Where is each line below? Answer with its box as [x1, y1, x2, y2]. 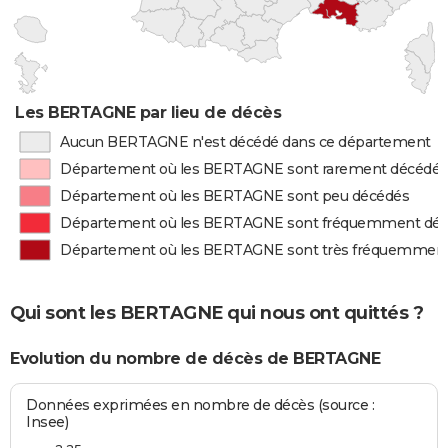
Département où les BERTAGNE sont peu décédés [60, 187, 410, 205]
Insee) [26, 412, 69, 431]
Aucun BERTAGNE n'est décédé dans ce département [59, 133, 431, 151]
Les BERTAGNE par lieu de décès [15, 103, 282, 122]
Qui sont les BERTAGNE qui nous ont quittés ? [10, 301, 423, 324]
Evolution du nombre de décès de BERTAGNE [10, 349, 380, 369]
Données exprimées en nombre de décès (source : [26, 395, 375, 414]
